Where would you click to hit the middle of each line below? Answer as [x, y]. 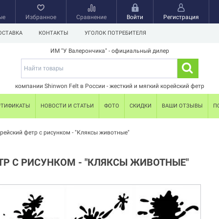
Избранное [41, 17]
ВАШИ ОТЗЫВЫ [182, 106]
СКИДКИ [141, 106]
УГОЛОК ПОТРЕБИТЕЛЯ [115, 33]
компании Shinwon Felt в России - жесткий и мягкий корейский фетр [109, 86]
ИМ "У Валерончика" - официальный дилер [109, 51]
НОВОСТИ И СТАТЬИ [67, 106]
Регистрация [181, 17]
